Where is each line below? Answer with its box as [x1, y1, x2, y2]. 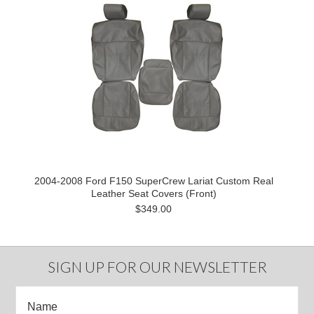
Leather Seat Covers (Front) [90, 188, 217, 199]
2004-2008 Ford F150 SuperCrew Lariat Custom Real [34, 175, 273, 186]
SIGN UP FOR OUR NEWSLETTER [47, 257, 267, 275]
